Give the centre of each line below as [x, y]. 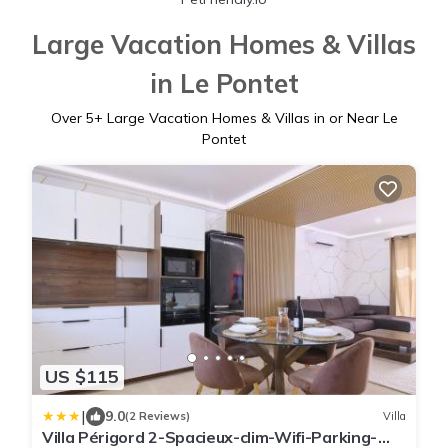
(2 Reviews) [157, 416]
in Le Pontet [224, 83]
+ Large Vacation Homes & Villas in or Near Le [245, 117]
